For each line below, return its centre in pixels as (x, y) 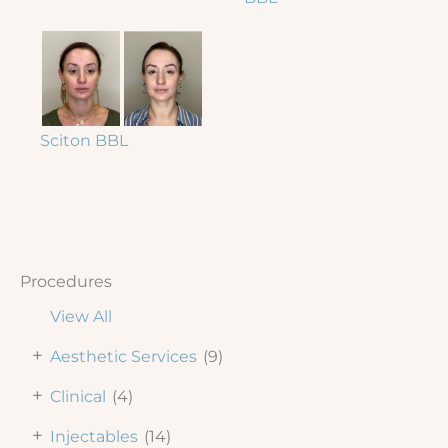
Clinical (78, 396)
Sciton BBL (84, 140)
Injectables (94, 436)
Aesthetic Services (123, 356)
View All (81, 316)
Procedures (66, 280)
